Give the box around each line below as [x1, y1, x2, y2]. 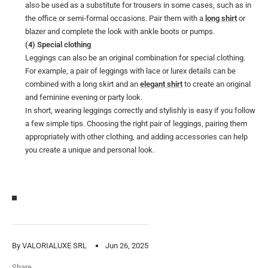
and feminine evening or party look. [25, 92, 142, 102]
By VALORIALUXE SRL [12, 240, 87, 250]
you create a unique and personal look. [25, 145, 154, 154]
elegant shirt [140, 79, 182, 89]
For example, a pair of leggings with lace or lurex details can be [25, 66, 236, 75]
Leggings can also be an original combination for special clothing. [25, 53, 245, 62]
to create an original [182, 79, 251, 89]
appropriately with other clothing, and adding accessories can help [25, 132, 248, 141]
